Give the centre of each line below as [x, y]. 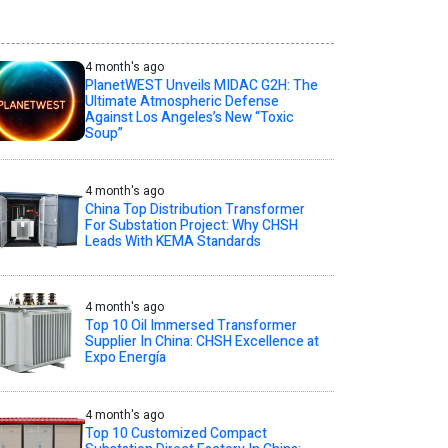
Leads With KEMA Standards [172, 241]
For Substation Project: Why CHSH [191, 225]
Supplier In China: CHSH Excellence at [201, 341]
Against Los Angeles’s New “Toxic [189, 117]
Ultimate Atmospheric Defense [181, 101]
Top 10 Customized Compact [175, 434]
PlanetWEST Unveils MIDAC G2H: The [201, 85]
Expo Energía [125, 357]
